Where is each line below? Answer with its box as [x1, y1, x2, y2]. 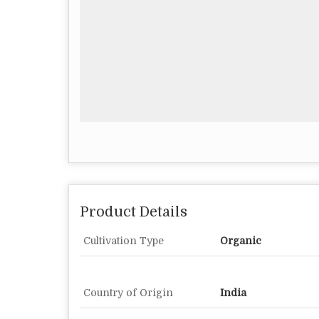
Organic [220, 235, 261, 247]
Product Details [80, 204, 187, 221]
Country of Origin [83, 287, 173, 299]
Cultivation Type [83, 235, 164, 247]
